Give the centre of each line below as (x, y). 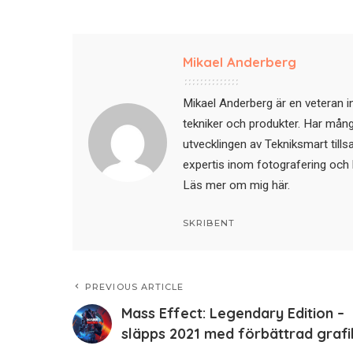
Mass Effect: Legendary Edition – (233, 314)
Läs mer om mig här (235, 186)
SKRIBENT (209, 223)
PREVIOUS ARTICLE (135, 287)
